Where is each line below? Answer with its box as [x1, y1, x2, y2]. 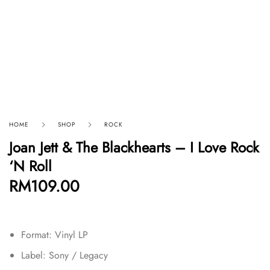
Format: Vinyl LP [21, 227, 88, 242]
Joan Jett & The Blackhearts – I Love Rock [9, 136, 259, 158]
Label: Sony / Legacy [21, 248, 108, 262]
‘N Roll [9, 155, 52, 177]
